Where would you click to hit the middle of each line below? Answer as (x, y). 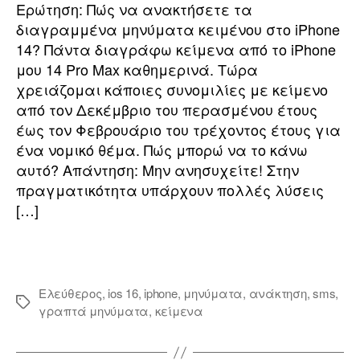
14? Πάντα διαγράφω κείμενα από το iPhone (176, 49)
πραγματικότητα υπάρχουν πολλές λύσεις (170, 190)
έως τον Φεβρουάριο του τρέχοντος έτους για (178, 130)
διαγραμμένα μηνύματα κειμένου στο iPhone (178, 29)
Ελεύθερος (70, 293)
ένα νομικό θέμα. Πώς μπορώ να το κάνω (162, 150)
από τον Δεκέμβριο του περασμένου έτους (167, 110)
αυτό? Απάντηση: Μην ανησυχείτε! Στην (157, 170)
